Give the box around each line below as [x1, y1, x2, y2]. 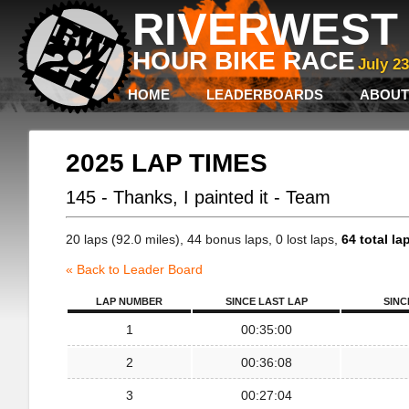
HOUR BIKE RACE [132, 47, 355, 75]
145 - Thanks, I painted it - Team [66, 187, 330, 207]
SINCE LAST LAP [225, 296, 308, 307]
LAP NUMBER [96, 296, 163, 307]
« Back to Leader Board [66, 262, 203, 277]
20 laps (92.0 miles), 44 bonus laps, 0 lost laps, [66, 232, 341, 246]
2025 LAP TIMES [66, 149, 267, 177]
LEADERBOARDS [206, 87, 323, 102]
